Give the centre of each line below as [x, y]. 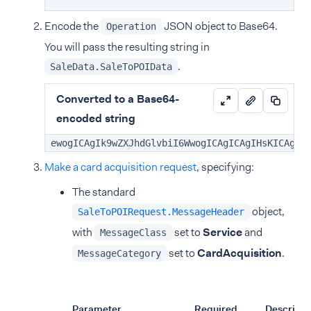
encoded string [96, 118]
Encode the [73, 26]
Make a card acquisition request [120, 167]
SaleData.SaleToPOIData [111, 67]
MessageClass [133, 233]
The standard [104, 192]
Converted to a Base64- [118, 99]
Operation [131, 26]
